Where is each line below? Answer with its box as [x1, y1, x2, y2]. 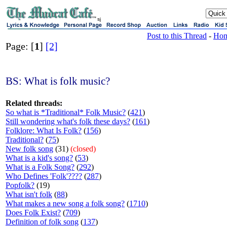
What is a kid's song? [6, 154, 73, 162]
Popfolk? [6, 181, 34, 190]
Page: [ [6, 41, 34, 52]
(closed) [70, 144, 96, 153]
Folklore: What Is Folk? [6, 126, 82, 135]
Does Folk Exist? [6, 208, 61, 217]
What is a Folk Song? [6, 163, 74, 171]
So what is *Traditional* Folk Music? [6, 108, 126, 117]
